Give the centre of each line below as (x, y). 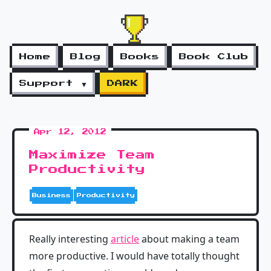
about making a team (189, 239)
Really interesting (70, 239)
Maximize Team (92, 155)
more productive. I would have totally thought (134, 256)
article (125, 239)
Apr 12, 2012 (70, 132)
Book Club (214, 57)
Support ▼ (54, 83)
